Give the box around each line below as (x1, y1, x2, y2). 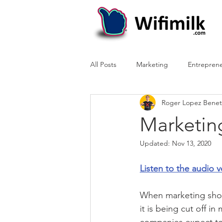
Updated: (140, 139, 172, 148)
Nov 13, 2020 (172, 139, 211, 148)
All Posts (90, 59, 116, 69)
